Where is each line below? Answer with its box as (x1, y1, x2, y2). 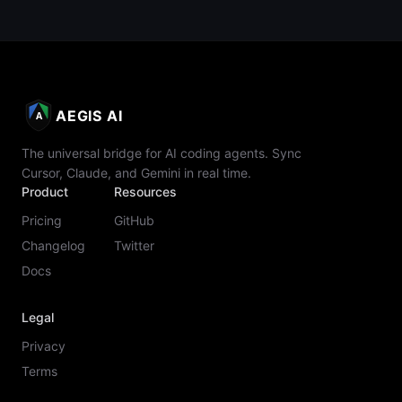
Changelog (22, 238, 85, 253)
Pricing (22, 213, 62, 228)
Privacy (22, 338, 66, 354)
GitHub (114, 213, 154, 228)
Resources (114, 184, 177, 199)
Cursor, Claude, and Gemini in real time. (22, 165, 251, 180)
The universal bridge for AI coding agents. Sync (22, 145, 301, 161)
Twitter (114, 238, 154, 253)
